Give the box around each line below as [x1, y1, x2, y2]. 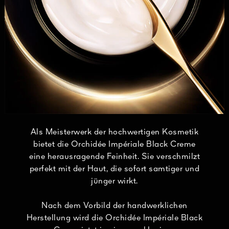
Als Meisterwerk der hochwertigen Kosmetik [30, 128, 199, 136]
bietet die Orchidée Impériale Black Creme [33, 140, 196, 149]
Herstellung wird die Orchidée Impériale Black [26, 214, 203, 222]
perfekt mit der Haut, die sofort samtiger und [29, 165, 200, 173]
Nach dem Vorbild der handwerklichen [41, 201, 188, 210]
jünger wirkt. [91, 177, 138, 186]
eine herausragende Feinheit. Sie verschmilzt [29, 152, 200, 161]
